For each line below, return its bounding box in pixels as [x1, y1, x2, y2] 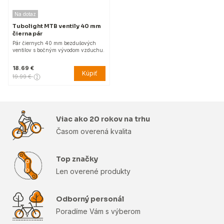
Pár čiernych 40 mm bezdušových [12, 40, 96, 46]
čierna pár [12, 30, 42, 37]
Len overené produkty [56, 167, 130, 176]
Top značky [56, 154, 98, 164]
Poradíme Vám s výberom [56, 207, 140, 216]
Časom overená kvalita [56, 127, 131, 136]
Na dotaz [14, 11, 36, 17]
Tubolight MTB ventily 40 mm [12, 22, 101, 30]
